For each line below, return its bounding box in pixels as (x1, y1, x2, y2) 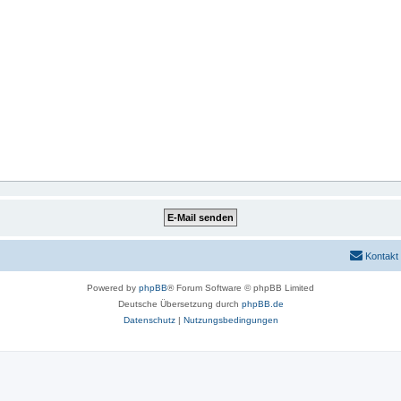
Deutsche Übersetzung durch (117, 299, 242, 309)
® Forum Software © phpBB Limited (167, 283, 314, 293)
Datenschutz (123, 315, 175, 325)
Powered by (87, 283, 139, 293)
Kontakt (365, 251, 398, 261)
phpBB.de (241, 299, 284, 309)
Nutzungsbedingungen (183, 315, 278, 325)
